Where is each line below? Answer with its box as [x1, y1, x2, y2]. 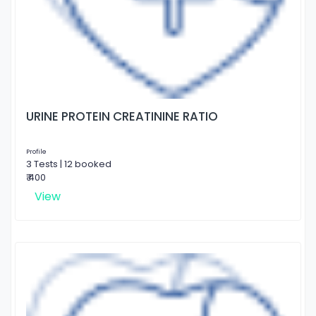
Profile [26, 147, 47, 156]
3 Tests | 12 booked [26, 157, 111, 171]
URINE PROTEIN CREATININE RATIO [26, 107, 218, 125]
